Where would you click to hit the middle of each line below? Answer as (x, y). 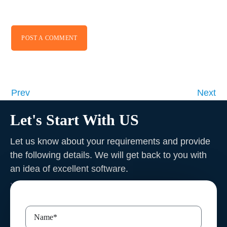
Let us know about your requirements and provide (110, 141)
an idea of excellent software (68, 168)
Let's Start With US (74, 120)
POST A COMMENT (49, 38)
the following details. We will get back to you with (108, 155)
